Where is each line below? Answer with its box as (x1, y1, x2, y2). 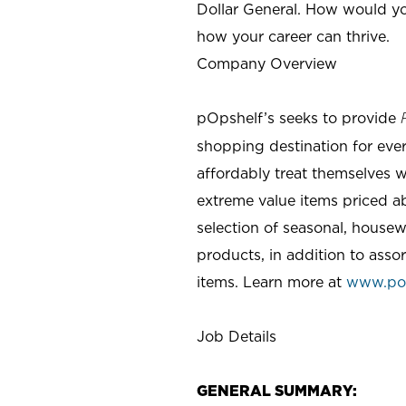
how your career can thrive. (197, 27, 390, 44)
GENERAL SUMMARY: (197, 382, 357, 399)
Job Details (197, 327, 276, 344)
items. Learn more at (197, 273, 346, 290)
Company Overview (197, 54, 337, 72)
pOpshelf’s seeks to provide (197, 109, 401, 126)
